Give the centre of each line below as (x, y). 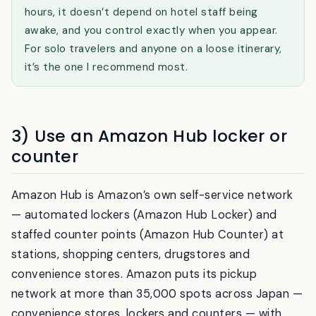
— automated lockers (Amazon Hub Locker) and (144, 252)
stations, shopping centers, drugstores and (131, 291)
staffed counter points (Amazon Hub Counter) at (148, 272)
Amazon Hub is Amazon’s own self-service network (152, 232)
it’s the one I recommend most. (107, 104)
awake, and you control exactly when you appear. (151, 67)
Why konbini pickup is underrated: (121, 31)
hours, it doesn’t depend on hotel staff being (141, 49)
